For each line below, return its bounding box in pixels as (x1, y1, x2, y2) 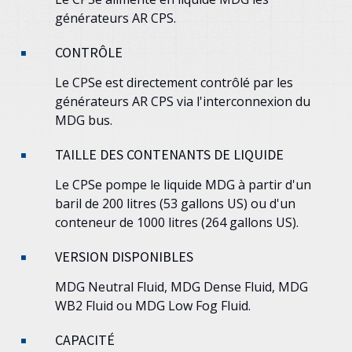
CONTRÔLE (55, 42, 123, 61)
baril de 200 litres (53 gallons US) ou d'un (55, 194, 295, 212)
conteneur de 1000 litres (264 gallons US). (55, 213, 299, 231)
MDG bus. (55, 111, 112, 129)
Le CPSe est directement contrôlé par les (55, 73, 293, 91)
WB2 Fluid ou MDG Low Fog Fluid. (55, 296, 251, 314)
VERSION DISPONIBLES (55, 247, 193, 266)
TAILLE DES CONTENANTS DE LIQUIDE (55, 145, 284, 163)
